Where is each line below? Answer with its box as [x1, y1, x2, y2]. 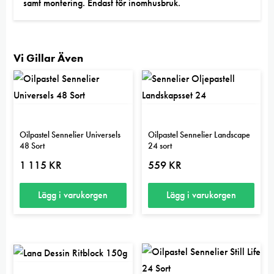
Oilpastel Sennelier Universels [20, 128, 120, 140]
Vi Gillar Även [13, 50, 83, 65]
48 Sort [20, 139, 45, 151]
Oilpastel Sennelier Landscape [147, 128, 250, 140]
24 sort [147, 139, 172, 151]
